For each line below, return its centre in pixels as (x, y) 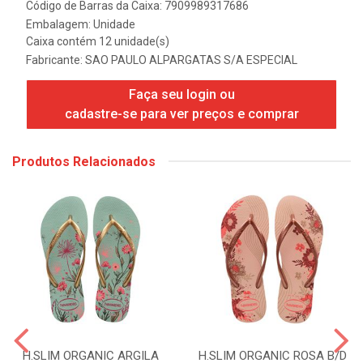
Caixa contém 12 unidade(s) (98, 41)
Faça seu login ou (181, 94)
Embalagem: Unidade (81, 24)
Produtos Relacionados (84, 161)
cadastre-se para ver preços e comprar (181, 113)
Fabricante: (56, 60)
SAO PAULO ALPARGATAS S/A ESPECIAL (191, 60)
